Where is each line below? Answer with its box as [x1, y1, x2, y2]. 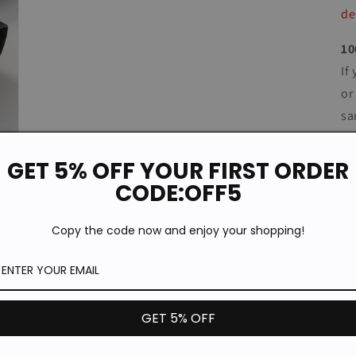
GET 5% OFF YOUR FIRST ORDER [7, 155, 349, 187]
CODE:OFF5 [114, 177, 242, 209]
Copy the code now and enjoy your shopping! [52, 222, 304, 238]
